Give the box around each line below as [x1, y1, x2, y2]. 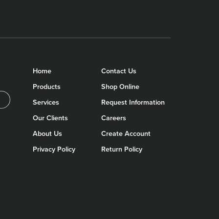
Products [33, 82, 61, 91]
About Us [33, 129, 63, 138]
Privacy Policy [33, 145, 76, 153]
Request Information [101, 98, 165, 107]
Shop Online [101, 82, 140, 91]
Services [33, 98, 60, 107]
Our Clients [33, 113, 68, 122]
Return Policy [101, 145, 143, 153]
